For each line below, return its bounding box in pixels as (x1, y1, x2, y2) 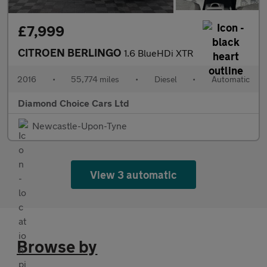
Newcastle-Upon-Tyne (32, 120, 127, 132)
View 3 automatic (90, 168, 177, 182)
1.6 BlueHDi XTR (124, 47, 193, 59)
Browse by (17, 237, 98, 257)
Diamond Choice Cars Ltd (18, 97, 129, 109)
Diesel (154, 74, 177, 85)
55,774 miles (71, 74, 120, 85)
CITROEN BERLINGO (18, 46, 124, 60)
